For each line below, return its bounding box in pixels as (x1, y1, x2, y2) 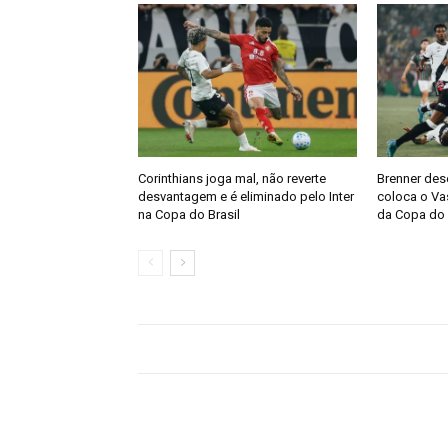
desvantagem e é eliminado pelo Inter (138, 188, 354, 204)
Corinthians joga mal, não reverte (138, 170, 326, 186)
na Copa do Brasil (138, 206, 240, 222)
